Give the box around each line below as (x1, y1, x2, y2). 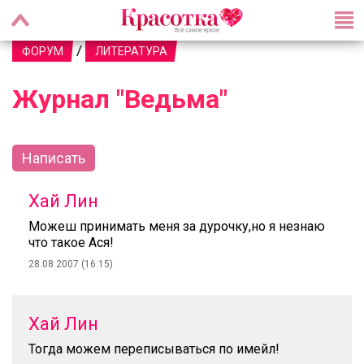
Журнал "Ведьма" (12, 84, 227, 115)
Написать (22, 149, 85, 167)
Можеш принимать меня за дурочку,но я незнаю (28, 219, 325, 234)
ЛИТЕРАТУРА (95, 45, 167, 58)
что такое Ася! (28, 235, 114, 250)
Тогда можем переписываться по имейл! (28, 341, 279, 357)
